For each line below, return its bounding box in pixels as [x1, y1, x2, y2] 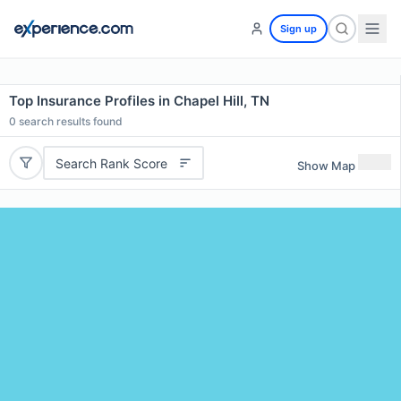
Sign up [280, 22, 317, 35]
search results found [16, 115, 123, 128]
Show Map [297, 158, 355, 173]
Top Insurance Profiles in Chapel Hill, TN [9, 92, 269, 109]
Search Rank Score [55, 155, 167, 171]
